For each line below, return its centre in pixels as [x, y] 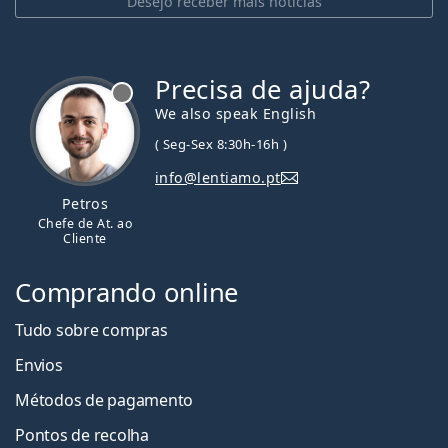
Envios [39, 364]
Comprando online [127, 292]
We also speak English [236, 113]
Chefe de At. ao [85, 223]
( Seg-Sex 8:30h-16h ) [221, 143]
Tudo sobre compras [91, 329]
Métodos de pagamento [104, 399]
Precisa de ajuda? [263, 89]
